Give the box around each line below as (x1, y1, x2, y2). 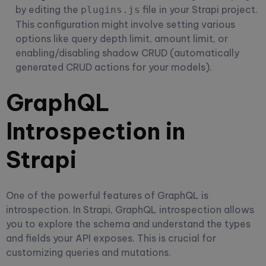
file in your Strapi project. (140, 3, 258, 15)
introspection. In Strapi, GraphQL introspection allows (6, 203, 254, 216)
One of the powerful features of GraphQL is (6, 189, 208, 201)
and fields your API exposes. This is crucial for (6, 232, 216, 244)
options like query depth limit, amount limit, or (15, 32, 228, 45)
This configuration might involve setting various (15, 18, 235, 30)
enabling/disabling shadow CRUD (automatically (15, 46, 239, 59)
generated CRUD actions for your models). (15, 61, 212, 73)
